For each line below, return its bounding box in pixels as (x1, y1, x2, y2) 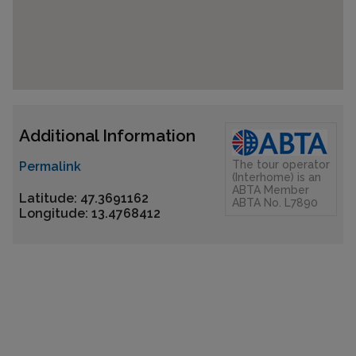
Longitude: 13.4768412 (19, 206, 161, 222)
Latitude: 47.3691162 (19, 191, 149, 207)
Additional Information (19, 125, 195, 145)
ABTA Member (232, 183, 309, 196)
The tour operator (232, 157, 330, 171)
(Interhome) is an (232, 170, 321, 184)
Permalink (19, 158, 81, 174)
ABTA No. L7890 (232, 195, 318, 209)
